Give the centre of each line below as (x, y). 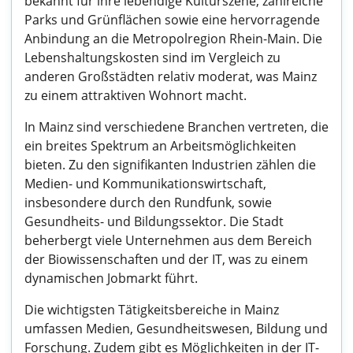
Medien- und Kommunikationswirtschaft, (145, 184)
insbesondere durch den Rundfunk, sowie (148, 203)
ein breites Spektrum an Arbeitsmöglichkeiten (160, 146)
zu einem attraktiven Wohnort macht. (136, 95)
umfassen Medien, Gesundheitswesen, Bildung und (176, 329)
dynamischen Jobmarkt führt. (111, 278)
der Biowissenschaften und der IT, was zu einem (166, 259)
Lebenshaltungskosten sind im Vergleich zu (152, 58)
